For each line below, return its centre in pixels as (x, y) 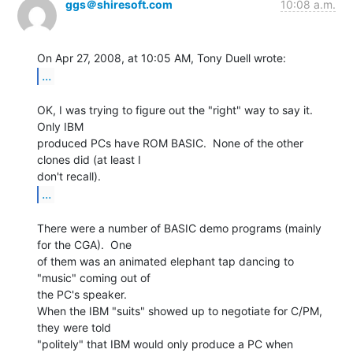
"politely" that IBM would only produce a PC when (165, 344)
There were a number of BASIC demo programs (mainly (179, 228)
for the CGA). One (84, 244)
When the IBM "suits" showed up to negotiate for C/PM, (180, 310)
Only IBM (60, 126)
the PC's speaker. (82, 294)
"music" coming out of (94, 277)
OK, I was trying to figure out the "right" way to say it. (175, 110)
